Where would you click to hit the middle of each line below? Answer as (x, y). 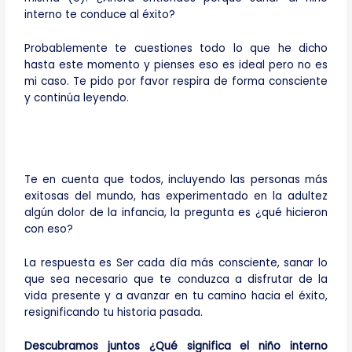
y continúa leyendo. (77, 98)
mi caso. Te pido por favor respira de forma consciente (176, 82)
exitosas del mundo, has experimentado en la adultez (176, 196)
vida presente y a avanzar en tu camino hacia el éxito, (176, 295)
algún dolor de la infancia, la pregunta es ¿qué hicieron (176, 212)
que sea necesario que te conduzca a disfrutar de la (176, 279)
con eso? (49, 229)
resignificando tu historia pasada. (114, 312)
